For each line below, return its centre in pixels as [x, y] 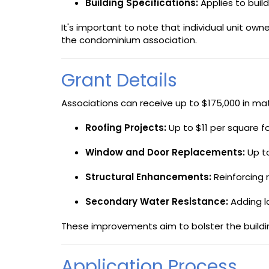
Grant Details [119, 80]
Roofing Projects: [126, 127]
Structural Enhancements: [148, 177]
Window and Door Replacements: [165, 152]
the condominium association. [129, 40]
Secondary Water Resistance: [157, 201]
